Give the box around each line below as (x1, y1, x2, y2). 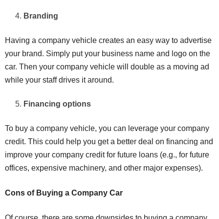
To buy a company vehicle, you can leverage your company (5, 124, 209, 133)
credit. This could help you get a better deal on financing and (5, 137, 213, 146)
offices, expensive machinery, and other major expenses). (5, 164, 203, 173)
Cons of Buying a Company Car (5, 189, 123, 197)
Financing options (23, 100, 91, 109)
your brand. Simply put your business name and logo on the (5, 49, 210, 58)
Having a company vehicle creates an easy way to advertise (5, 36, 212, 45)
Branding (23, 12, 58, 21)
